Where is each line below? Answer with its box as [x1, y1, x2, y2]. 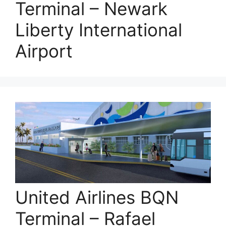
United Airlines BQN [15, 187, 179, 208]
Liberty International [15, 19, 182, 41]
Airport [15, 40, 73, 62]
